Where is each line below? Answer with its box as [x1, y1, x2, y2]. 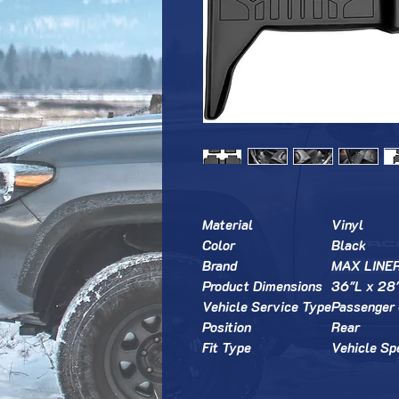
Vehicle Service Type [202, 297, 331, 315]
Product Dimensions [202, 277, 322, 295]
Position [202, 318, 251, 336]
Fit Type [202, 338, 251, 356]
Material [202, 216, 253, 233]
